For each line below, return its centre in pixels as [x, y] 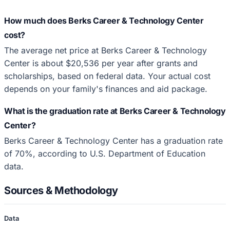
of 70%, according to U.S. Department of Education [105, 153]
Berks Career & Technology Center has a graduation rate [113, 140]
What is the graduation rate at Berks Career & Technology [115, 111]
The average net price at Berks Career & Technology [106, 50]
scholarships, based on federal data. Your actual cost [107, 76]
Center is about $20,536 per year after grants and [101, 63]
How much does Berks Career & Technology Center [104, 20]
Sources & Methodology [61, 190]
